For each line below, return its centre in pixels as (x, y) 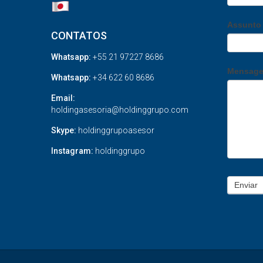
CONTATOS (79, 35)
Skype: (64, 130)
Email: (63, 98)
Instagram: (73, 151)
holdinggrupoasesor (115, 130)
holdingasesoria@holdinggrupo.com (120, 109)
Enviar (246, 185)
